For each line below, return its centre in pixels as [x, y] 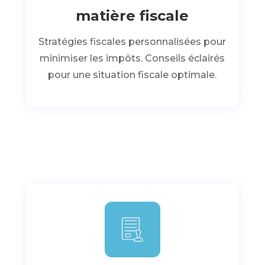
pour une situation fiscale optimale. [132, 75]
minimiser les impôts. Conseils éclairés [132, 58]
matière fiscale [132, 16]
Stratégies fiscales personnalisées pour [132, 42]
